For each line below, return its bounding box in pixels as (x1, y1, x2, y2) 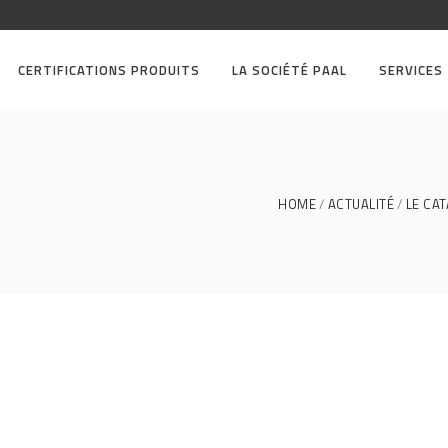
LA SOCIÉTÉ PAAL (232, 60, 347, 80)
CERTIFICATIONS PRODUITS (18, 60, 200, 80)
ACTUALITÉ (327, 193, 394, 214)
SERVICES (379, 60, 443, 80)
